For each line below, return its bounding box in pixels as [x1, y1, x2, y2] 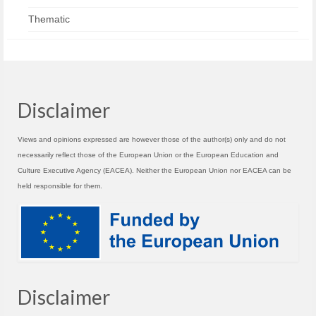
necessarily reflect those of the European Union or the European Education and [18, 151, 279, 159]
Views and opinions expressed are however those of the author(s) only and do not [18, 135, 286, 143]
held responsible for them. [18, 182, 102, 190]
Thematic [28, 13, 70, 25]
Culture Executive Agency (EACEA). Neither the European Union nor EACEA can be [18, 166, 291, 174]
